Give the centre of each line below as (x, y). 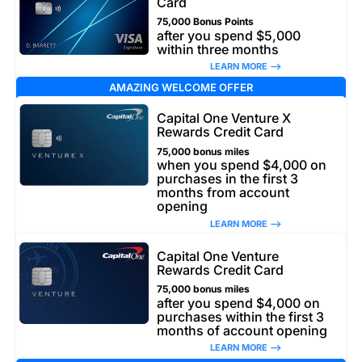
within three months (218, 49)
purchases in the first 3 (227, 179)
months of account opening (242, 330)
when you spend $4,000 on (242, 165)
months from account (223, 193)
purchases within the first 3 (240, 316)
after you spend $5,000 (229, 35)
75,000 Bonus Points (205, 22)
